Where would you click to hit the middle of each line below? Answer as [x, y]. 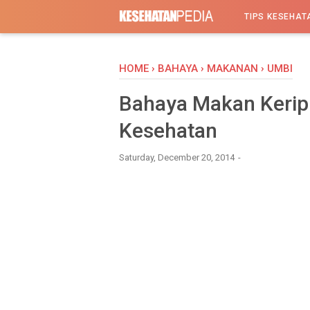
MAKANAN [232, 69]
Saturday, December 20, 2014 [178, 157]
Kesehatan [168, 130]
